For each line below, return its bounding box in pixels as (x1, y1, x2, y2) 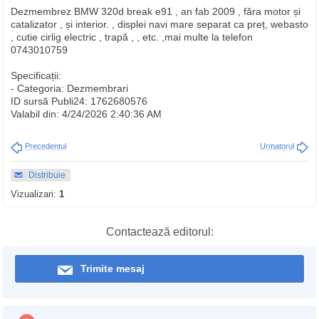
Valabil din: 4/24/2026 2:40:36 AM (11, 108, 162, 120)
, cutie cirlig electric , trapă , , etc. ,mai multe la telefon (11, 31, 253, 43)
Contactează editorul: (105, 226, 214, 238)
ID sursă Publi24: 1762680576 (11, 95, 147, 107)
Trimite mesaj (80, 263, 145, 274)
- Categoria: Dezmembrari (11, 83, 128, 94)
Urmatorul (260, 142, 294, 150)
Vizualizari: (11, 189, 59, 199)
